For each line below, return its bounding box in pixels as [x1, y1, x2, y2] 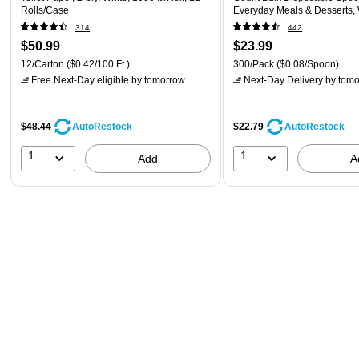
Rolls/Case [21, 4, 69, 16]
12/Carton [21, 58, 64, 70]
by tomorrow [129, 74, 185, 86]
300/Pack [233, 58, 275, 70]
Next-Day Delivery [244, 74, 324, 86]
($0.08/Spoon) [274, 58, 340, 70]
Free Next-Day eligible [31, 74, 129, 86]
